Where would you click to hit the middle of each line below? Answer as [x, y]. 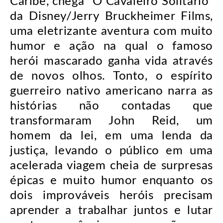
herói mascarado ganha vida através [111, 61]
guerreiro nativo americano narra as [111, 91]
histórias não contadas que [111, 106]
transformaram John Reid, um [111, 121]
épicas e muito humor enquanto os [111, 180]
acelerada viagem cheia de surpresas [111, 166]
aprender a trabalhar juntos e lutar [111, 210]
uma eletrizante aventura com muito [111, 31]
